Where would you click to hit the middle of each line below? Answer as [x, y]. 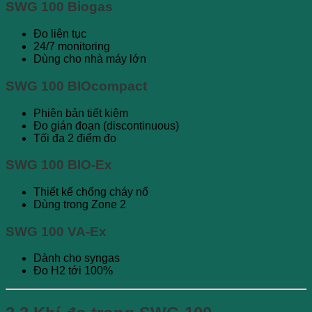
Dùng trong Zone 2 [80, 204]
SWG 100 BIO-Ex [59, 165]
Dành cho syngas [77, 258]
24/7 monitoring [72, 47]
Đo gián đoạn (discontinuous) [106, 125]
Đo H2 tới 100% [73, 271]
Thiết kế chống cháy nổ [91, 192]
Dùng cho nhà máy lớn [90, 59]
